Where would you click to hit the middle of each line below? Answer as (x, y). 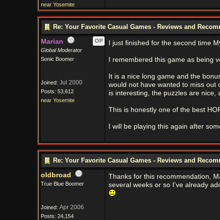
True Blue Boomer (62, 184)
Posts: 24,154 (57, 216)
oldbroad (56, 175)
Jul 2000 (71, 82)
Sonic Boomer (57, 59)
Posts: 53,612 (57, 91)
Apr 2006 (71, 207)
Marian (52, 41)
